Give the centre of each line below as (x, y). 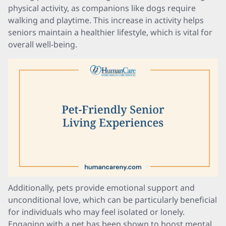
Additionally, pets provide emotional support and (101, 188)
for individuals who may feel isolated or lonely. (96, 212)
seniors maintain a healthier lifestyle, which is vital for (110, 32)
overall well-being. (43, 44)
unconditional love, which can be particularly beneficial (112, 200)
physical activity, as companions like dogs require (102, 8)
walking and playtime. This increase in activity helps (106, 20)
